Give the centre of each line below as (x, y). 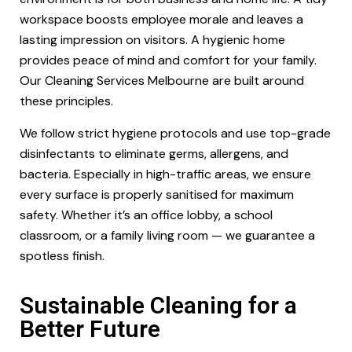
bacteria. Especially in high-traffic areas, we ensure (165, 174)
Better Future (90, 329)
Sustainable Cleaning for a (158, 305)
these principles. (66, 101)
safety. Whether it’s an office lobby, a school (146, 215)
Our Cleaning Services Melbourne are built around (162, 81)
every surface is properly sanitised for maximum (157, 194)
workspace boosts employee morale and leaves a (161, 19)
